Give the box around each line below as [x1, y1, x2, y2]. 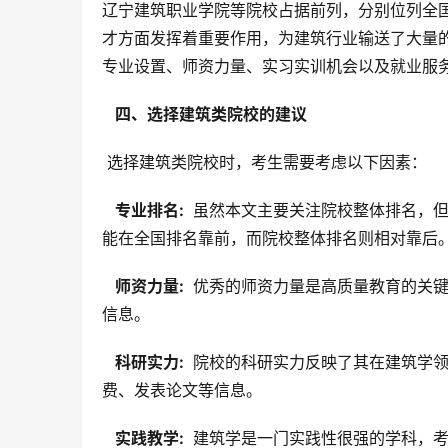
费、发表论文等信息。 [102, 380, 262, 401]
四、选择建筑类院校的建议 [107, 104, 311, 125]
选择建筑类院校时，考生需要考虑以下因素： [107, 152, 427, 173]
